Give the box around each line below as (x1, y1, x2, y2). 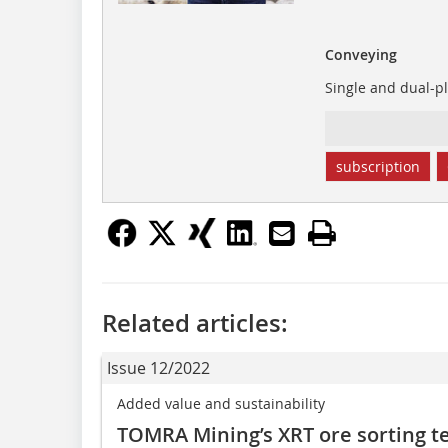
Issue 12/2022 (107, 356, 210, 379)
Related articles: (102, 306, 288, 339)
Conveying (324, 44, 397, 64)
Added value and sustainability (117, 393, 325, 413)
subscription (335, 156, 420, 176)
